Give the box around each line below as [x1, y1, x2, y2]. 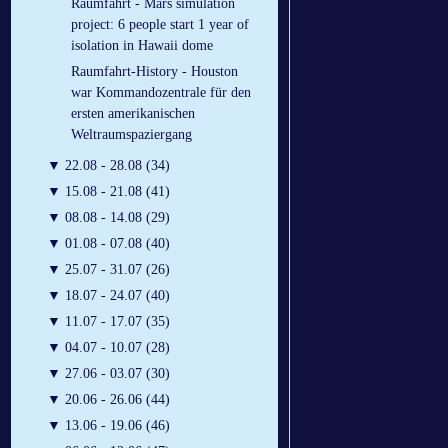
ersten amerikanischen [71, 106, 195, 122]
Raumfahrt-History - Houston [71, 64, 238, 80]
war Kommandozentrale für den [71, 85, 251, 101]
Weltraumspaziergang [71, 127, 192, 143]
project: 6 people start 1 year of [71, 17, 249, 33]
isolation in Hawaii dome [71, 38, 213, 54]
